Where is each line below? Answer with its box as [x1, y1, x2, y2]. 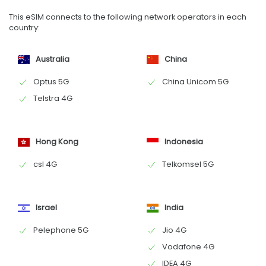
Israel [36, 202, 57, 214]
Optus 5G [33, 76, 69, 88]
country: [9, 22, 40, 34]
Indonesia [164, 136, 203, 148]
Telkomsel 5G [161, 159, 214, 170]
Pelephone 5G [33, 224, 88, 236]
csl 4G [33, 159, 57, 170]
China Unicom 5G [161, 76, 229, 88]
